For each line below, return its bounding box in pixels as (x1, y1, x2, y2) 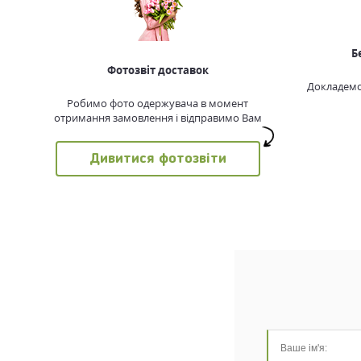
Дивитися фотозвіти (89, 151, 226, 166)
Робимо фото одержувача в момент (67, 96, 249, 110)
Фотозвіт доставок (106, 63, 209, 77)
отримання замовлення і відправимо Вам (53, 110, 262, 125)
